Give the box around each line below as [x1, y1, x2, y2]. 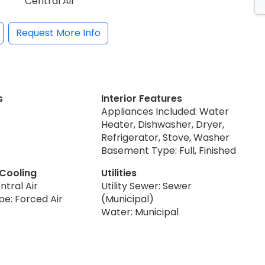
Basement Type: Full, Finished [101, 143, 237, 157]
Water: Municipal [101, 205, 179, 219]
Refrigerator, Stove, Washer [101, 130, 230, 144]
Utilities [101, 166, 137, 180]
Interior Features [101, 91, 183, 105]
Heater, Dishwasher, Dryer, [101, 117, 225, 131]
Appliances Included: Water [101, 104, 230, 118]
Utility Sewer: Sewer [101, 179, 192, 193]
